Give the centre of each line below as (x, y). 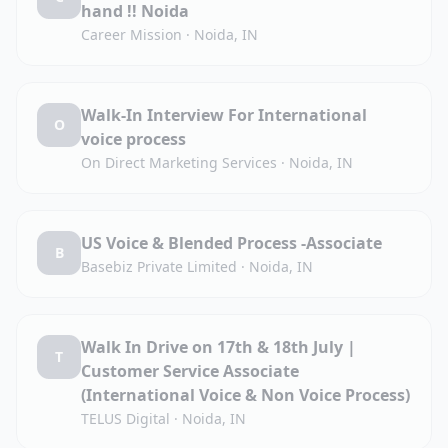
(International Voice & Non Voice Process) (245, 395)
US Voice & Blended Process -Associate (231, 243)
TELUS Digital (125, 418)
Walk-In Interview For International (224, 115)
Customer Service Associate (190, 371)
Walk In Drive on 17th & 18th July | (218, 347)
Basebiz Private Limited (159, 266)
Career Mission (131, 34)
